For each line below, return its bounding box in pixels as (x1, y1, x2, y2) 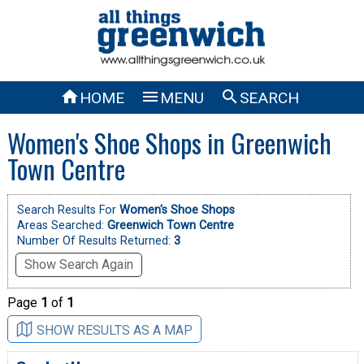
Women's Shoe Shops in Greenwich (6, 123, 331, 162)
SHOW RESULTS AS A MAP (36, 322, 193, 338)
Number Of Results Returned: (16, 233, 174, 248)
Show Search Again (24, 256, 133, 272)
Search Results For (16, 202, 119, 217)
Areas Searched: (16, 218, 104, 232)
